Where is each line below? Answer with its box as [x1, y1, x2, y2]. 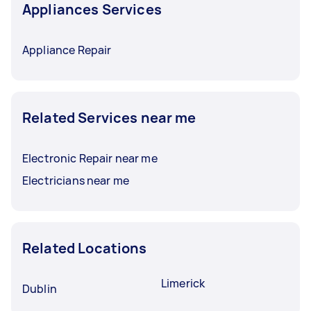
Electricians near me [22, 173, 129, 188]
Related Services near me [22, 108, 196, 127]
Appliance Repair [22, 42, 112, 58]
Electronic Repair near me [22, 151, 158, 166]
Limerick [161, 276, 205, 291]
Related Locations [22, 239, 147, 258]
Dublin [22, 281, 57, 296]
